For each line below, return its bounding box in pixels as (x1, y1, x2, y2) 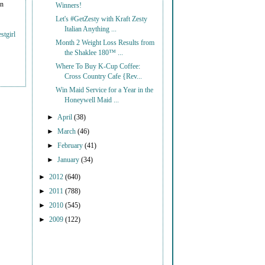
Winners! (56, 2, 82, 10)
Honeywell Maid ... (64, 96, 119, 104)
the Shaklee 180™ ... (64, 49, 124, 57)
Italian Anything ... (64, 25, 117, 33)
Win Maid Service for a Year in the (56, 86, 154, 94)
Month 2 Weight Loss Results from (56, 38, 155, 47)
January (57, 156, 82, 164)
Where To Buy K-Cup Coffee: (56, 62, 141, 70)
